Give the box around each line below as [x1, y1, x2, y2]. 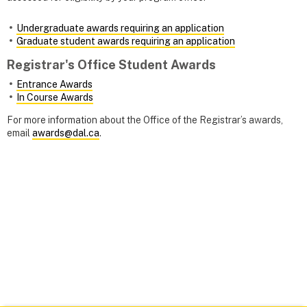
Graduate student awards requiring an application [16, 35, 235, 47]
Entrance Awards [16, 78, 93, 90]
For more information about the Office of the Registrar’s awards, [7, 114, 283, 125]
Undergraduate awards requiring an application [16, 22, 224, 34]
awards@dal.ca [32, 127, 99, 138]
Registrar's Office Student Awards [7, 57, 216, 72]
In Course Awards [16, 91, 93, 103]
